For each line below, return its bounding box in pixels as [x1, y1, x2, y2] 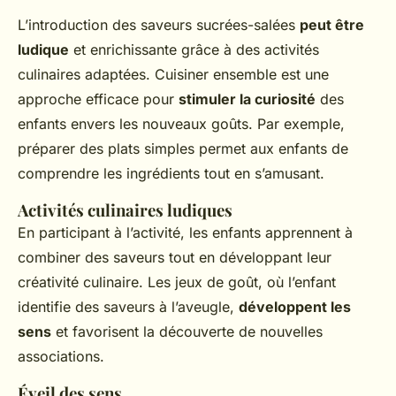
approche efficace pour [18, 90, 179, 108]
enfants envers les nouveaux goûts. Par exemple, [18, 115, 345, 133]
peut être [300, 16, 364, 34]
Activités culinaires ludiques [18, 199, 232, 221]
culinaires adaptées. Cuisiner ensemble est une [18, 65, 329, 83]
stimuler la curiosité [179, 90, 316, 108]
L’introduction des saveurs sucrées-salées [18, 16, 300, 34]
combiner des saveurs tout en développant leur [18, 248, 331, 266]
